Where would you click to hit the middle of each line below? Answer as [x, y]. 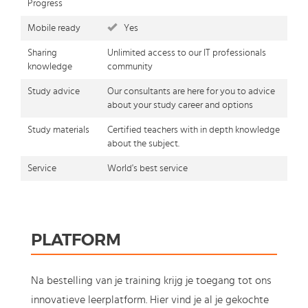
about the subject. [143, 144]
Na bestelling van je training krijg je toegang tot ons [151, 281]
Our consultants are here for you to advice [191, 92]
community [130, 67]
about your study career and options [180, 106]
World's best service [147, 169]
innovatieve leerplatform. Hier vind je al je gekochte [150, 300]
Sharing [42, 53]
